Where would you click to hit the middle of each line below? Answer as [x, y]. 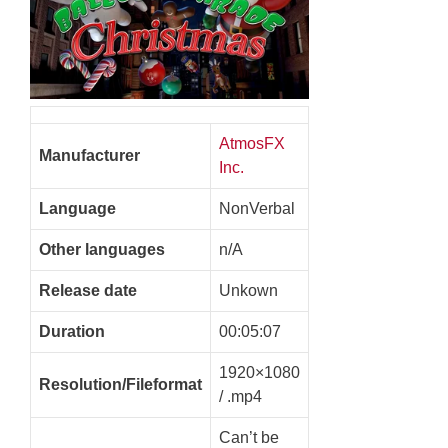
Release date [88, 290]
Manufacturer [89, 155]
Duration [72, 331]
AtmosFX [252, 143]
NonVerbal [257, 208]
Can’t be [249, 437]
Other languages [102, 249]
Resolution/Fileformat [120, 384]
